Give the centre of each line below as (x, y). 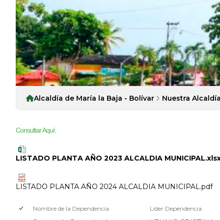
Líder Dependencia (176, 209)
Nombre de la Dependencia (71, 209)
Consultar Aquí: (36, 130)
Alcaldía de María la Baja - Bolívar (94, 98)
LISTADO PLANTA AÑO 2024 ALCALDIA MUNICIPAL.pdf (114, 187)
